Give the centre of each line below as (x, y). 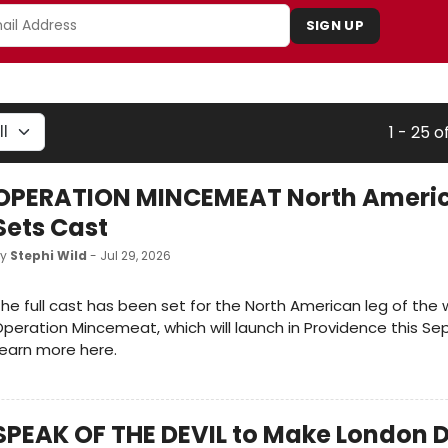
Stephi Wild (48, 256)
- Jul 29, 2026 (129, 256)
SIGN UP (334, 26)
